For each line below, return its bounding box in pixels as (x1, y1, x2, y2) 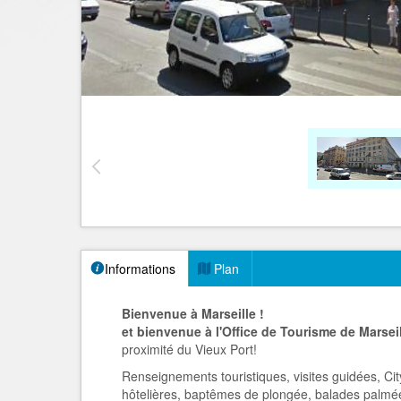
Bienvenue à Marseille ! (122, 304, 264, 322)
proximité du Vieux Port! (122, 340, 257, 358)
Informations (105, 260, 175, 277)
